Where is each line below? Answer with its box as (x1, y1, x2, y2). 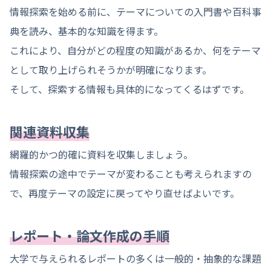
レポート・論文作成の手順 (10, 226, 169, 246)
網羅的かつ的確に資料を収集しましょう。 (10, 147, 193, 162)
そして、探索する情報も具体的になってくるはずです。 (10, 82, 249, 97)
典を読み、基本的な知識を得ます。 (10, 24, 163, 39)
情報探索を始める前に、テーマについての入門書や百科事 (10, 4, 261, 19)
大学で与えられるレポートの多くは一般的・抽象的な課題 (10, 251, 261, 266)
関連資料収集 (10, 122, 90, 142)
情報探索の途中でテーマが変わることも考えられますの (10, 166, 252, 181)
